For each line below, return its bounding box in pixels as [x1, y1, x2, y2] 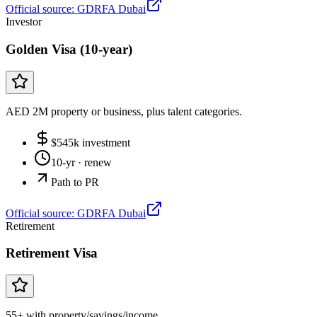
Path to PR [51, 175, 99, 188]
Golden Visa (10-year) [6, 41, 132, 57]
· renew [75, 156, 112, 168]
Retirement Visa [6, 246, 98, 261]
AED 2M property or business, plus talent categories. [6, 105, 242, 117]
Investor [6, 16, 42, 28]
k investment [74, 136, 130, 149]
